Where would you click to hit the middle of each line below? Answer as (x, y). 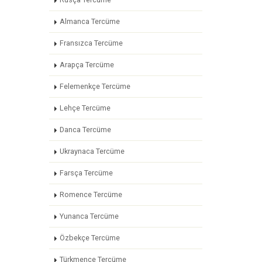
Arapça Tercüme (87, 65)
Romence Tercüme (91, 194)
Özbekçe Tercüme (89, 238)
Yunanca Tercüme (89, 216)
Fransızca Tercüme (91, 43)
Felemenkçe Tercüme (95, 86)
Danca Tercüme (85, 130)
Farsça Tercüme (86, 173)
